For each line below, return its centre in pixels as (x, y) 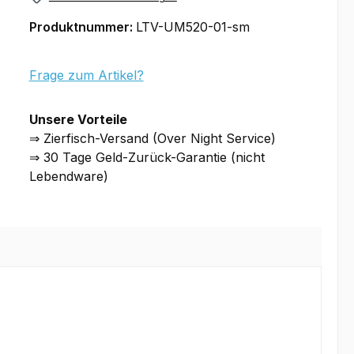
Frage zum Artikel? (86, 75)
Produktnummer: (82, 27)
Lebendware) (68, 177)
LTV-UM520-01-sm (192, 27)
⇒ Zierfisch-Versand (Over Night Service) (152, 139)
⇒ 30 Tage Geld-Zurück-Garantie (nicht (147, 158)
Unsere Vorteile (79, 120)
